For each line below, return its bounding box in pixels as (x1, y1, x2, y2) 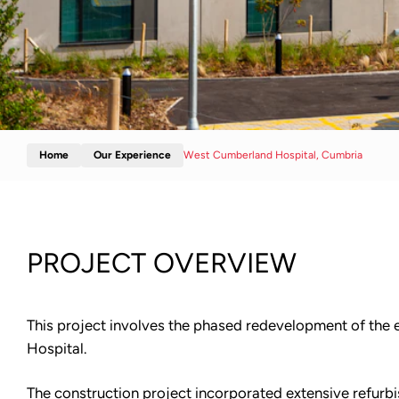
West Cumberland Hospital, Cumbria (183, 148, 362, 161)
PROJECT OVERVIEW (27, 246, 297, 281)
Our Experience (94, 148, 171, 161)
